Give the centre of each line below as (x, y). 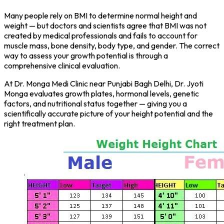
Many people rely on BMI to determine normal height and (100, 15)
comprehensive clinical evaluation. (62, 65)
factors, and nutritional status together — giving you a (95, 103)
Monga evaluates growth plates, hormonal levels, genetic (101, 93)
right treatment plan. (39, 123)
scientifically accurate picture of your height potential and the (108, 113)
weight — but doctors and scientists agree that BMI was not (105, 25)
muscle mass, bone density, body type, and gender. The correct (112, 45)
